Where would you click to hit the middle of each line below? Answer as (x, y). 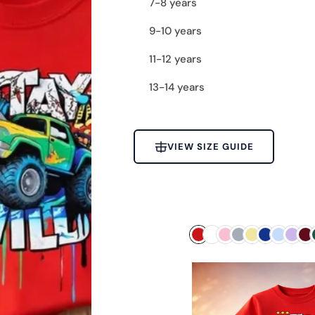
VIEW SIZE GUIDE (210, 147)
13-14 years (177, 87)
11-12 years (176, 59)
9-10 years (176, 31)
